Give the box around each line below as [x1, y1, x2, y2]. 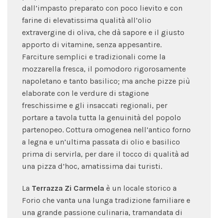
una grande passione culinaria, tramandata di [22, 207, 182, 217]
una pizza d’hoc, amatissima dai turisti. [22, 161, 162, 171]
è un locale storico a [104, 183, 177, 193]
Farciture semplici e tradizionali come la [22, 52, 165, 61]
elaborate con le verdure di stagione [22, 88, 149, 98]
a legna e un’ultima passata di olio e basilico [22, 137, 180, 146]
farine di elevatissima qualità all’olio [22, 15, 151, 25]
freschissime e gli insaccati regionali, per [22, 100, 167, 110]
